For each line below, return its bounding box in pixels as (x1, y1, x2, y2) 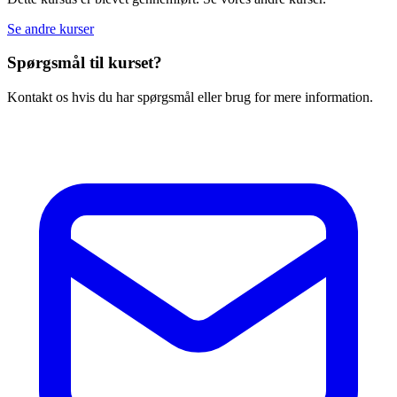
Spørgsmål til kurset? (7, 53, 162, 73)
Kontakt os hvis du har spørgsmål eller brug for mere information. (7, 90, 373, 105)
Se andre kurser (7, 20, 94, 36)
